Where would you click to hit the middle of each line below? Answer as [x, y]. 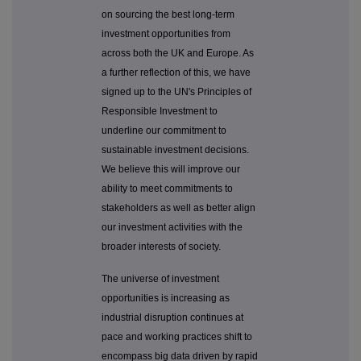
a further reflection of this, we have [176, 73]
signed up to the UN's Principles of [176, 92]
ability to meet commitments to [167, 189]
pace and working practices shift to [177, 337]
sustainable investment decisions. [175, 150]
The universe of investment [160, 279]
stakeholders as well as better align [178, 208]
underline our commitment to [164, 131]
